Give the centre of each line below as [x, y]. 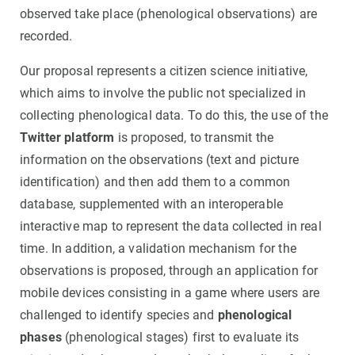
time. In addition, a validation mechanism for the [158, 249]
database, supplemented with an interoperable [152, 204]
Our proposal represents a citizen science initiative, [164, 71]
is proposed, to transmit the [194, 138]
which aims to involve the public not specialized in [163, 94]
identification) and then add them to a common [155, 182]
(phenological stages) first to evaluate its [180, 338]
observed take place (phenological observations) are [169, 14]
